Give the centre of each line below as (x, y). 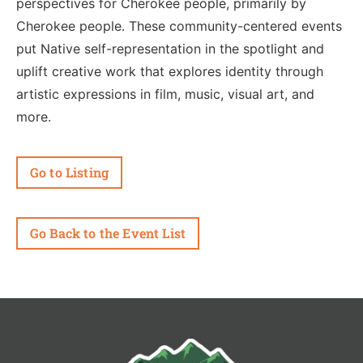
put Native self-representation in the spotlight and (170, 49)
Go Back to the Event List (108, 233)
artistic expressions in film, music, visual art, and (165, 94)
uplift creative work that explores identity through (170, 72)
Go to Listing (70, 172)
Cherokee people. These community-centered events (179, 26)
